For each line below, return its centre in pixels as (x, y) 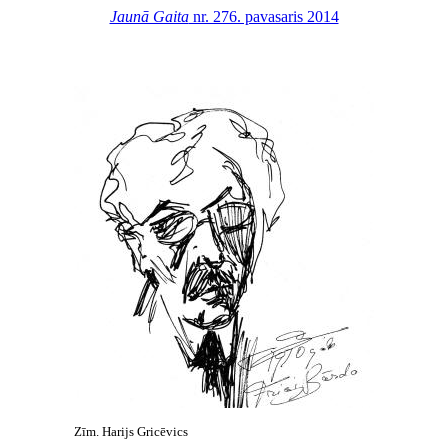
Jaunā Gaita (149, 16)
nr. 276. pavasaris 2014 (263, 16)
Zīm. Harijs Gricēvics (131, 431)
